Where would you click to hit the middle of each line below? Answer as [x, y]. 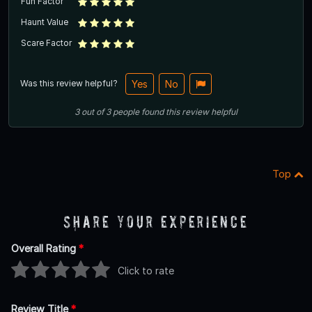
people [126, 112]
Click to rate [146, 270]
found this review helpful [189, 112]
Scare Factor [46, 43]
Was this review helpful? [70, 84]
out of [93, 112]
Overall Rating [45, 249]
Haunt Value [45, 22]
